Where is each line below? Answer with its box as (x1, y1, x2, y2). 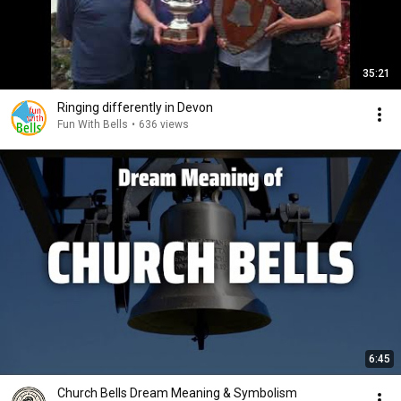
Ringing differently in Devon (57, 100, 213, 115)
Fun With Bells (57, 118, 128, 131)
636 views (139, 118, 189, 131)
